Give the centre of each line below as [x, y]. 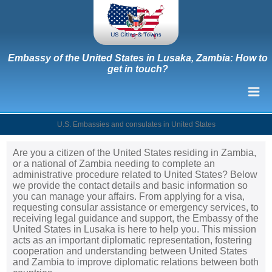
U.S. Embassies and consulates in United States [136, 124]
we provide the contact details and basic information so [130, 185]
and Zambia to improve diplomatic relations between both [136, 262]
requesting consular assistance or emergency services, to [136, 207]
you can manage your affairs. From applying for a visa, [129, 196]
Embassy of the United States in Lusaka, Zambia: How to [138, 58]
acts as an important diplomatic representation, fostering [132, 240]
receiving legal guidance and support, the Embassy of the [136, 218]
